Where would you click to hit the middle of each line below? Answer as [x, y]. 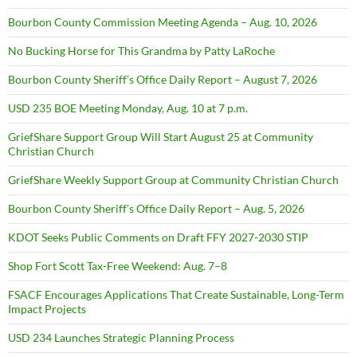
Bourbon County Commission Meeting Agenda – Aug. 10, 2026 [163, 22]
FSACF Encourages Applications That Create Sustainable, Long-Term [176, 294]
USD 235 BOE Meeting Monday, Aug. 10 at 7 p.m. [128, 108]
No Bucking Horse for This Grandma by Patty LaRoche [141, 51]
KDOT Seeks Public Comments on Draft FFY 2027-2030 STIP [158, 237]
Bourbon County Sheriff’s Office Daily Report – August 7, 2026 [163, 79]
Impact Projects [47, 309]
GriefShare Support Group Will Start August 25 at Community [161, 137]
